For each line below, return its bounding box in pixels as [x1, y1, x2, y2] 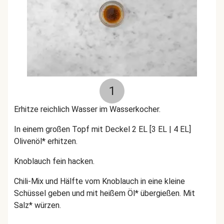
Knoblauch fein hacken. [14, 156, 96, 166]
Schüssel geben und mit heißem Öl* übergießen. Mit [14, 188, 195, 198]
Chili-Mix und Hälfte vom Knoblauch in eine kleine [14, 176, 185, 186]
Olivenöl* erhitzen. [14, 136, 79, 146]
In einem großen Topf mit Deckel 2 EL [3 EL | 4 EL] [14, 124, 191, 134]
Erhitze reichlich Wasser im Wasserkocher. [14, 104, 162, 114]
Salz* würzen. [14, 200, 61, 210]
